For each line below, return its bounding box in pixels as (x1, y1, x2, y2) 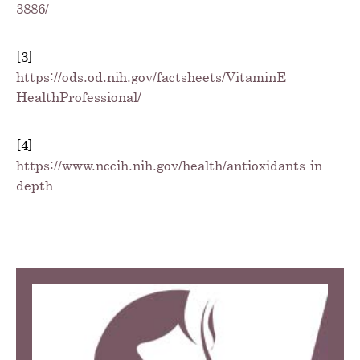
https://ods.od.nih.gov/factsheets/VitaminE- (16, 67, 291, 85)
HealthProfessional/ (16, 88, 141, 105)
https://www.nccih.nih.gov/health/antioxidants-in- (16, 156, 327, 174)
